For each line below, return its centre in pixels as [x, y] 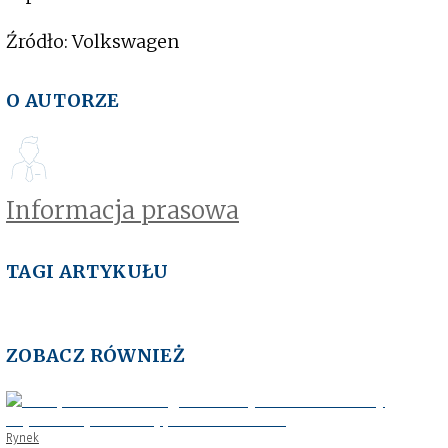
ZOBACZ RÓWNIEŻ [96, 355]
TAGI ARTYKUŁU [87, 271]
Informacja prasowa [122, 210]
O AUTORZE [63, 100]
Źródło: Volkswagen [92, 41]
